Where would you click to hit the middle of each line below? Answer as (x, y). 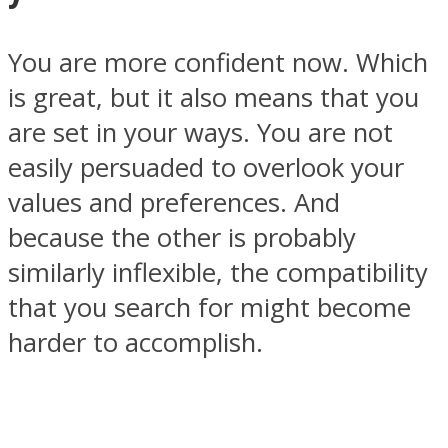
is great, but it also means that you (213, 98)
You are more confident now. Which (218, 63)
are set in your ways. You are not (200, 133)
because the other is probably (182, 238)
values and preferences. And (174, 203)
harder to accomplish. (135, 343)
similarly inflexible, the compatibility (218, 273)
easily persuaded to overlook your (206, 168)
